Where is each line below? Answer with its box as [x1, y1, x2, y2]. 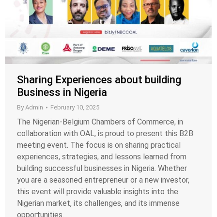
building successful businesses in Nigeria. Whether [17, 164, 187, 173]
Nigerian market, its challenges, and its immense [17, 199, 180, 208]
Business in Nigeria [17, 86, 107, 99]
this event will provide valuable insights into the [17, 187, 178, 197]
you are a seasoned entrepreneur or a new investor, [17, 175, 189, 185]
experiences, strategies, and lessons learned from [17, 152, 186, 162]
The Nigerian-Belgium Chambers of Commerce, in [17, 117, 183, 127]
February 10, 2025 [50, 104, 99, 111]
